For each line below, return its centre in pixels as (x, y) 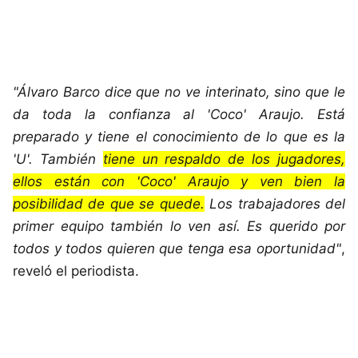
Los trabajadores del (275, 204)
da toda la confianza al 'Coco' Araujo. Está (179, 115)
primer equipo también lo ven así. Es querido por (179, 227)
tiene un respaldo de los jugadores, (224, 159)
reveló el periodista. (76, 271)
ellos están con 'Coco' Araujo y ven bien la (179, 182)
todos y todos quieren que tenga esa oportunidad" (177, 249)
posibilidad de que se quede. (109, 204)
